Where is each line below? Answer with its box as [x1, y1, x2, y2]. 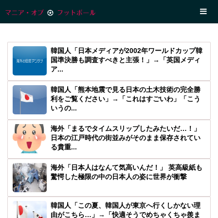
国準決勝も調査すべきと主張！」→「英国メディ [51, 56, 200, 64]
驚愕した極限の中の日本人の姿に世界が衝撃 [51, 173, 187, 181]
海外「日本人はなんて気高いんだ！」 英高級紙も [51, 163, 202, 171]
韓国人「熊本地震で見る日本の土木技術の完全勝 [51, 86, 200, 93]
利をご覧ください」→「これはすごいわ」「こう [51, 95, 200, 103]
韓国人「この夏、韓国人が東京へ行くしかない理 [51, 201, 200, 209]
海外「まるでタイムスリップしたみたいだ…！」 [51, 125, 200, 132]
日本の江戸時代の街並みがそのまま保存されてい [51, 134, 200, 142]
